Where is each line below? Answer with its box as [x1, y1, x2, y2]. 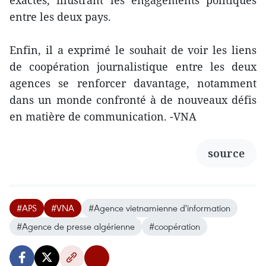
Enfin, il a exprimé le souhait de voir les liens [9, 43, 256, 57]
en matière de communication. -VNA [9, 109, 197, 123]
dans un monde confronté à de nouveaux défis [9, 93, 256, 107]
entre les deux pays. [9, 9, 111, 24]
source [208, 146, 245, 160]
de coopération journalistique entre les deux [9, 59, 256, 74]
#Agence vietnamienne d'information [88, 202, 230, 214]
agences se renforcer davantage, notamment [9, 76, 256, 90]
